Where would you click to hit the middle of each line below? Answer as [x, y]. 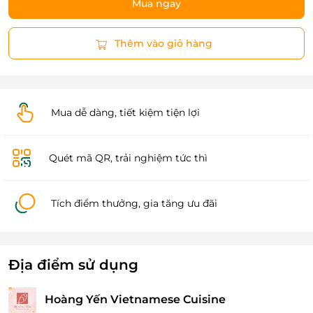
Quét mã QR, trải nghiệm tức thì [128, 158]
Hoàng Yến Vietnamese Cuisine [135, 299]
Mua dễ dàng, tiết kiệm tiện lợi [126, 112]
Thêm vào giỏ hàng [163, 44]
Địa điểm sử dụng [73, 265]
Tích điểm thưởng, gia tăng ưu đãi [134, 203]
